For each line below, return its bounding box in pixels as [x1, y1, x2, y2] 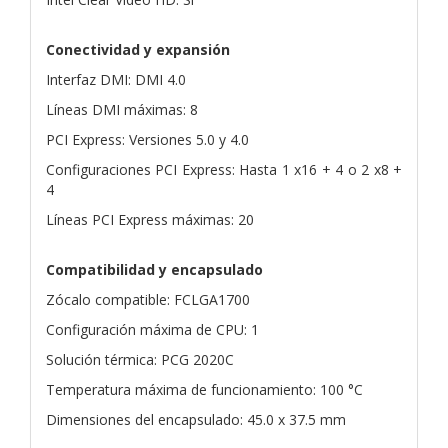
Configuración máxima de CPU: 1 [46, 319, 259, 339]
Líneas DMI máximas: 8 [46, 99, 198, 119]
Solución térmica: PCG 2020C [46, 349, 234, 369]
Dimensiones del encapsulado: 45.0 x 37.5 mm [46, 409, 346, 429]
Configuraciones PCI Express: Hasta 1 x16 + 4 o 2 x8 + [46, 159, 402, 179]
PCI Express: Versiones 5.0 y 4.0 [46, 129, 249, 149]
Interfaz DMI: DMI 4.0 [46, 69, 186, 89]
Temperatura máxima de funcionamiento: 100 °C [46, 379, 363, 399]
